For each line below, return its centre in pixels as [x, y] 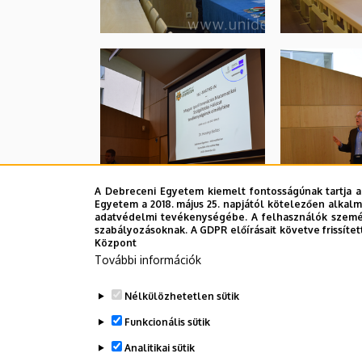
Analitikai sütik [159, 348]
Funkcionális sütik [167, 322]
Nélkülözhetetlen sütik [181, 296]
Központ [116, 243]
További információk [148, 260]
